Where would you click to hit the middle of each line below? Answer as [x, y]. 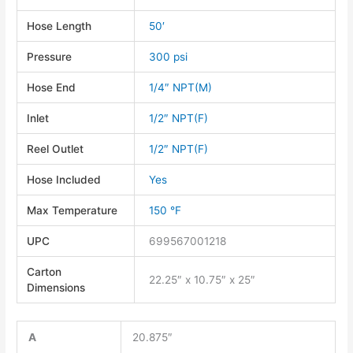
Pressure [50, 56]
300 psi [169, 56]
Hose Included [64, 179]
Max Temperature [72, 210]
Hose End [52, 87]
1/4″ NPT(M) [181, 87]
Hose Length [59, 26]
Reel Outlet [56, 149]
